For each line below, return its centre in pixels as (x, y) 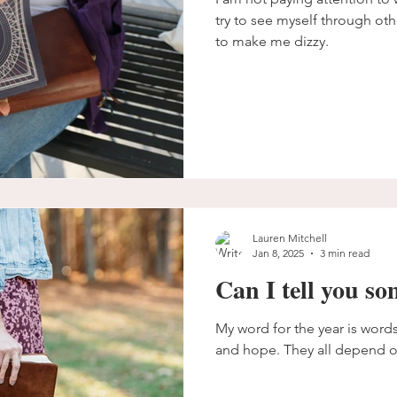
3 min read (345, 253)
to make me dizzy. (272, 41)
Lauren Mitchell (290, 238)
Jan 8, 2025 (278, 253)
